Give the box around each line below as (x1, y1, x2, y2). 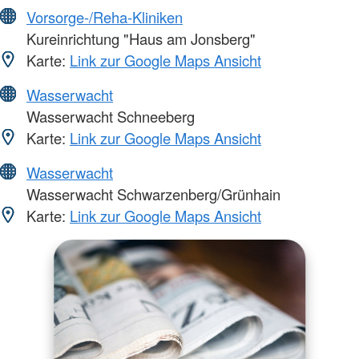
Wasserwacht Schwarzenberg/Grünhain (22, 183, 280, 204)
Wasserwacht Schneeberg (22, 105, 195, 127)
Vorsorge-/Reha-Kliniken (26, 6, 183, 27)
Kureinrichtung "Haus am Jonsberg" (22, 27, 256, 49)
